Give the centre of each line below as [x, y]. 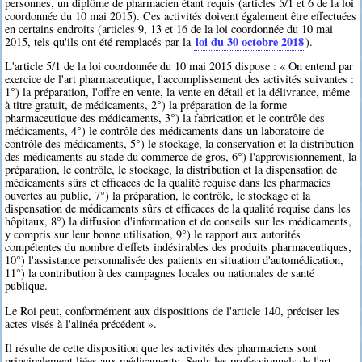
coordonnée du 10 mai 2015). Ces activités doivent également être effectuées [181, 15]
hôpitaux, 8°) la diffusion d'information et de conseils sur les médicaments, [179, 221]
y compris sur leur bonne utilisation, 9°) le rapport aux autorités [153, 234]
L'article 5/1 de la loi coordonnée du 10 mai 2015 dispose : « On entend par [179, 66]
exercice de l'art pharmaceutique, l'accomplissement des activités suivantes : [180, 79]
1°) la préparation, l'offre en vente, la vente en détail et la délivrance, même [178, 92]
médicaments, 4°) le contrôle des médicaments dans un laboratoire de [165, 131]
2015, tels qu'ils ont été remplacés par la [100, 41]
